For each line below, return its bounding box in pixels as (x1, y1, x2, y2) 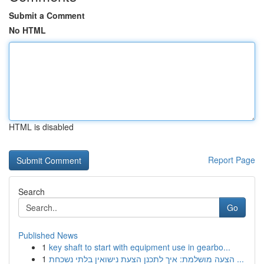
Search (18, 186, 45, 197)
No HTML (9, 24, 46, 36)
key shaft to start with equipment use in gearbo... (49, 241, 230, 253)
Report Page (208, 154, 255, 166)
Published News (18, 229, 78, 241)
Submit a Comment (9, 9, 85, 21)
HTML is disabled (9, 121, 74, 133)
